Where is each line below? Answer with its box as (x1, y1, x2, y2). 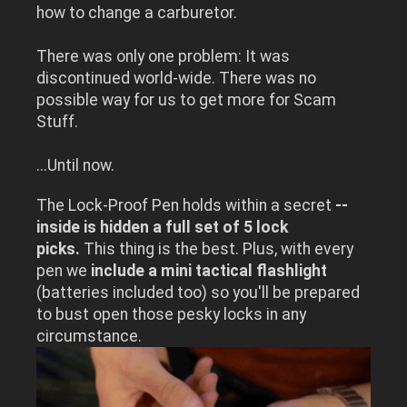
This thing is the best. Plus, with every (84, 240, 354, 259)
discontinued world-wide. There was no (36, 69, 317, 88)
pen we (36, 262, 92, 281)
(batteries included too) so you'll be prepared (36, 283, 361, 303)
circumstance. (36, 327, 146, 346)
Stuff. (36, 113, 79, 132)
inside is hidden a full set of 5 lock (36, 218, 289, 237)
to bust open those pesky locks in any (36, 305, 307, 324)
